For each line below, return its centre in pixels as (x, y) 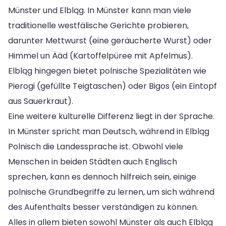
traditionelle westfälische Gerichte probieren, (98, 25)
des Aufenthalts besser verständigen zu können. (103, 207)
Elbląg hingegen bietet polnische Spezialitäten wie (107, 71)
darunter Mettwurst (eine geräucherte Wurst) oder (110, 40)
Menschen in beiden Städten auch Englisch (93, 161)
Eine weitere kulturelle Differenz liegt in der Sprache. (111, 116)
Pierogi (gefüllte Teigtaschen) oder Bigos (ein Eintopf (112, 86)
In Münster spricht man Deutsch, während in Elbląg (109, 131)
